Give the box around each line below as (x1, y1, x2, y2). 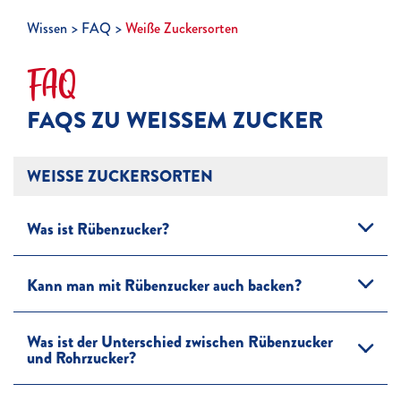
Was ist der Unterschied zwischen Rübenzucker (27, 329, 333, 354)
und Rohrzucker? (27, 346, 136, 370)
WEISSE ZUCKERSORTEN (27, 164, 200, 188)
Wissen (27, 17, 67, 38)
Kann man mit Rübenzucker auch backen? (27, 273, 302, 297)
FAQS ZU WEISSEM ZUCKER (27, 103, 308, 137)
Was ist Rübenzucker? (27, 217, 169, 241)
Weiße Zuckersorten (125, 17, 238, 38)
